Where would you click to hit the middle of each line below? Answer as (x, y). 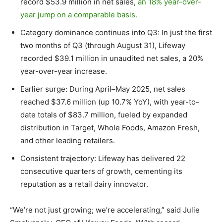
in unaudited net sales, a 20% (151, 58)
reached (36, 102)
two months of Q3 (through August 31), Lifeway (103, 45)
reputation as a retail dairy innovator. (84, 184)
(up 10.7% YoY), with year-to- (148, 102)
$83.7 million (91, 115)
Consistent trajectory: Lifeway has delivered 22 (103, 158)
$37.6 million (74, 102)
